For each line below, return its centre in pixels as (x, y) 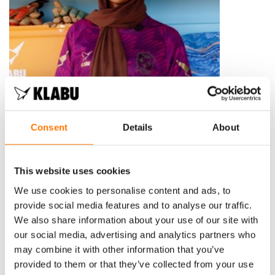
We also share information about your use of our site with (136, 220)
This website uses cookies (72, 171)
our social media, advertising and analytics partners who (135, 234)
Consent (49, 127)
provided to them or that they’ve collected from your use (134, 264)
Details (137, 127)
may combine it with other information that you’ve (119, 249)
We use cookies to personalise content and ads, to (122, 190)
